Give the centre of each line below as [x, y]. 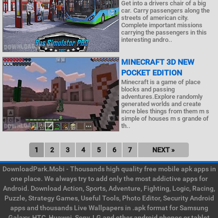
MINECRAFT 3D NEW [158, 62]
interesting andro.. [147, 39]
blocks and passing [148, 90]
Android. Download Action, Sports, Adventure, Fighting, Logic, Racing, [109, 189]
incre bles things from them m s [165, 111]
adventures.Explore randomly [162, 97]
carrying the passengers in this [164, 32]
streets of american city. [155, 18]
